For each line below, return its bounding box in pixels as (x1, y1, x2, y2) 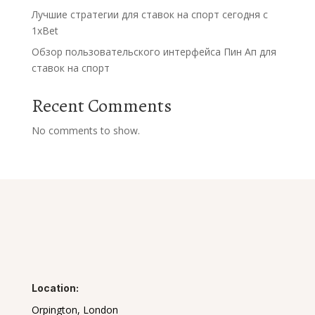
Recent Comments (31, 94, 172, 118)
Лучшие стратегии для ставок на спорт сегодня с (31, 8, 268, 21)
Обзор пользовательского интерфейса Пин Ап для (31, 45, 276, 58)
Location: (31, 282, 79, 294)
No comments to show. (31, 124, 140, 137)
